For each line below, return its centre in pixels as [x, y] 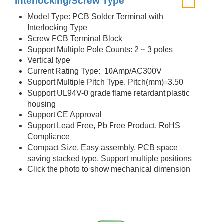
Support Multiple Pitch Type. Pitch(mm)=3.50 [105, 82]
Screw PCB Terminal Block [75, 38]
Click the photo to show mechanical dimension [109, 169]
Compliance [49, 137]
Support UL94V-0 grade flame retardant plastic [109, 93]
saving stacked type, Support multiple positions [110, 158]
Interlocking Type [57, 28]
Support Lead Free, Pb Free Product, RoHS [104, 126]
